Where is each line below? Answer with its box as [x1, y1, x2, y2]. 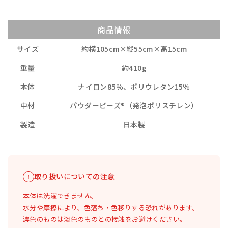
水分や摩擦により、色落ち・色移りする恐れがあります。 [23, 203, 199, 213]
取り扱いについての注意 [34, 171, 115, 182]
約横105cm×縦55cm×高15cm [81, 44, 187, 54]
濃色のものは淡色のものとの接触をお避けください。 [23, 214, 187, 224]
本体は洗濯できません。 [23, 191, 98, 201]
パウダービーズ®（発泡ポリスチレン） [70, 100, 198, 111]
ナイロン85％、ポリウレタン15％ [78, 81, 190, 92]
